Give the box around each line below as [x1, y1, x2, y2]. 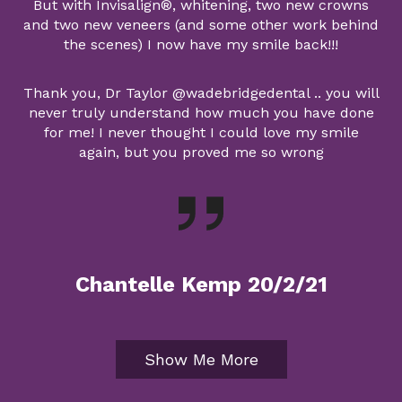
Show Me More [144, 349, 258, 369]
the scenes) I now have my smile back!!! [64, 36, 338, 54]
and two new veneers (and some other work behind [23, 16, 379, 34]
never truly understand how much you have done [28, 104, 374, 122]
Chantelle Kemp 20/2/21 [74, 272, 328, 298]
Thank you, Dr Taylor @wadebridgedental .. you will [22, 84, 380, 102]
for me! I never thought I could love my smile [43, 124, 359, 142]
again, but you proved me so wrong [78, 144, 324, 162]
